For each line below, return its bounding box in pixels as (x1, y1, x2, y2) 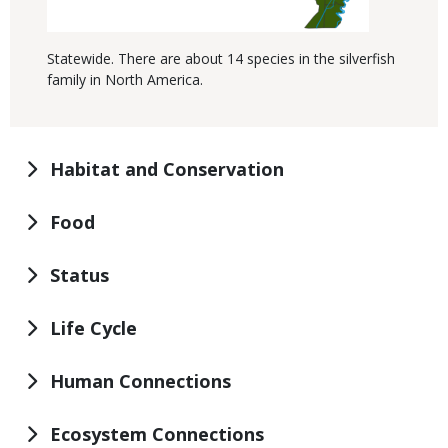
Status (50, 263, 109, 288)
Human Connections (50, 369, 231, 394)
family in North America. (47, 70, 203, 90)
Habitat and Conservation (50, 157, 284, 182)
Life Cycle (50, 316, 137, 341)
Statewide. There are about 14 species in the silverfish (47, 49, 395, 69)
